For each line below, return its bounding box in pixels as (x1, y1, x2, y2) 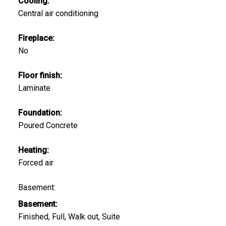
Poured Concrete (18, 120, 78, 130)
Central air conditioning (18, 8, 98, 18)
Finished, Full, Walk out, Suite (18, 211, 120, 221)
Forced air (18, 157, 53, 167)
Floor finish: (18, 70, 62, 80)
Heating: (18, 145, 49, 155)
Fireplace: (18, 33, 54, 43)
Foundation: (18, 107, 62, 118)
